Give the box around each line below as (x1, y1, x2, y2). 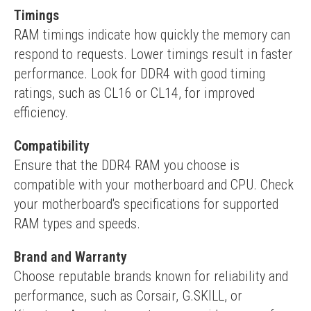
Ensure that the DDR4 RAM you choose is (14, 157, 239, 174)
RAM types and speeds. (14, 215, 140, 232)
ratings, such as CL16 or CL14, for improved (14, 85, 255, 101)
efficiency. (14, 104, 68, 121)
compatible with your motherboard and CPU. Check (14, 176, 294, 193)
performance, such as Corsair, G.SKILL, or (14, 287, 242, 304)
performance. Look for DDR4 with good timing (14, 65, 265, 82)
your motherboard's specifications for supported (14, 196, 278, 212)
